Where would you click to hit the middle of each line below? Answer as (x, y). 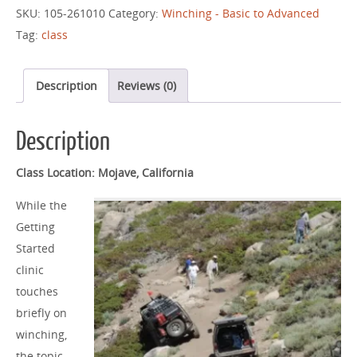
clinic (30, 269)
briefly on (41, 312)
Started (35, 248)
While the (41, 205)
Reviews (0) (146, 86)
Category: (135, 14)
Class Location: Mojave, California (105, 172)
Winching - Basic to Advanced (241, 14)
